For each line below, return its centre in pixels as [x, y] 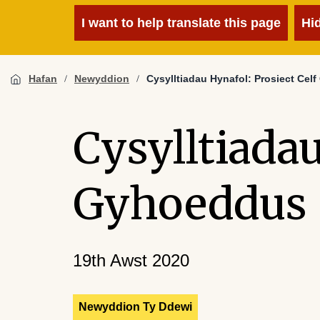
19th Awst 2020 [131, 260]
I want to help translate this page [181, 23]
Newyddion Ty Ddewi [135, 307]
